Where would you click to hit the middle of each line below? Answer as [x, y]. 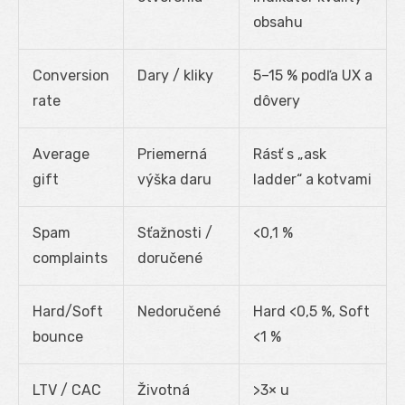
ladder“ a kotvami [312, 179]
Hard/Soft [68, 311]
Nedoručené [179, 311]
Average [61, 154]
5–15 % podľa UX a [313, 75]
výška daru [174, 179]
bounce [58, 336]
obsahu [278, 22]
